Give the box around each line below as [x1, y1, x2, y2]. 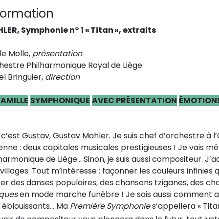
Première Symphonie [70, 200, 150, 212]
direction [45, 71, 80, 83]
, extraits [119, 24, 156, 36]
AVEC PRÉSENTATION [92, 94, 177, 106]
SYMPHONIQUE [30, 94, 90, 106]
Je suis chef [112, 130, 157, 141]
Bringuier [8, 71, 42, 83]
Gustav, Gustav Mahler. [20, 130, 112, 141]
